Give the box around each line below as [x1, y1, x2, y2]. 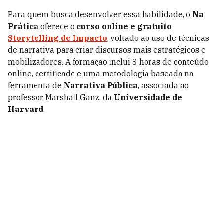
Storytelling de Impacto [8, 33, 107, 43]
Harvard [8, 104, 43, 114]
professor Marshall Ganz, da [8, 92, 114, 102]
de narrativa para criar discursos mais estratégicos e [8, 45, 206, 55]
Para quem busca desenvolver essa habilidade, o [8, 9, 192, 19]
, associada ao [138, 80, 189, 90]
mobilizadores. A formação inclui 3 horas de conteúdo [8, 57, 209, 67]
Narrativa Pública [64, 80, 138, 90]
